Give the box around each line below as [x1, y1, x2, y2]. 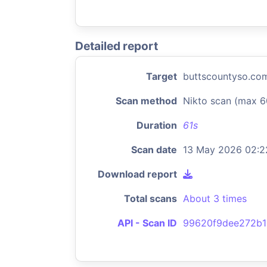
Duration [136, 119, 177, 131]
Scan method [116, 95, 177, 107]
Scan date [131, 144, 177, 156]
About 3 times [183, 193, 247, 204]
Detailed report [75, 39, 158, 53]
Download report [98, 168, 177, 180]
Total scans [124, 193, 177, 204]
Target [146, 70, 177, 82]
